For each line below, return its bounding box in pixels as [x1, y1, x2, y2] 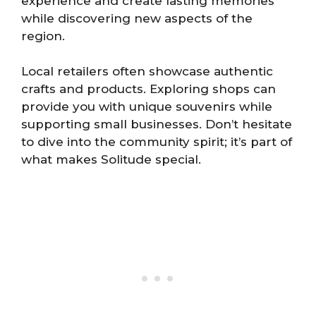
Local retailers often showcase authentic [21, 64, 273, 79]
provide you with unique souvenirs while [21, 99, 272, 114]
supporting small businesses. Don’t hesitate [21, 117, 292, 132]
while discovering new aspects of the [21, 11, 253, 25]
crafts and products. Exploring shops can [21, 82, 276, 97]
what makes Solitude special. [21, 152, 201, 167]
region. [21, 28, 65, 43]
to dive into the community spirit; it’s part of [21, 135, 292, 150]
